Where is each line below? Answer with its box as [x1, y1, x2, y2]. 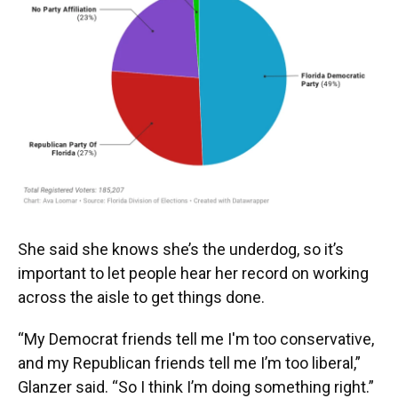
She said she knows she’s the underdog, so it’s [18, 239, 344, 259]
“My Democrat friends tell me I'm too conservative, [18, 329, 374, 348]
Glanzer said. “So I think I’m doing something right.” [18, 377, 374, 396]
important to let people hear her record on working [18, 263, 369, 283]
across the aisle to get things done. [18, 287, 265, 306]
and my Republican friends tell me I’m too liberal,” [18, 353, 361, 372]
